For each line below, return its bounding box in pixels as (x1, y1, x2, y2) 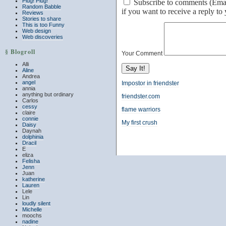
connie (22, 116, 38, 122)
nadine (22, 218, 38, 224)
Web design (22, 28, 51, 34)
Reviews (22, 10, 43, 16)
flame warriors (122, 106, 160, 114)
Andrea (22, 73, 40, 79)
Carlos (22, 97, 38, 103)
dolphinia (22, 134, 43, 140)
